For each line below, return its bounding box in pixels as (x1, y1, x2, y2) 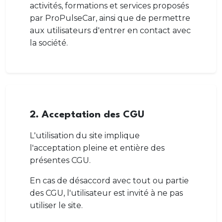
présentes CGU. (30, 156, 91, 165)
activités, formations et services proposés (30, 1, 189, 10)
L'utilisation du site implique (30, 131, 140, 140)
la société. (30, 38, 68, 48)
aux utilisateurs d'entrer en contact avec (30, 26, 191, 35)
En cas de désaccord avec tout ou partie (30, 176, 189, 185)
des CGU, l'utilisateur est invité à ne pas (30, 188, 183, 198)
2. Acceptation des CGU (30, 110, 145, 120)
